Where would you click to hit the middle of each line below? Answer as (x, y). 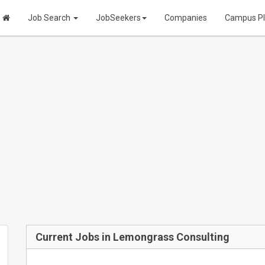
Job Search (50, 18)
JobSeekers (118, 18)
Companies (186, 18)
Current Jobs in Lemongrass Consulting (132, 237)
